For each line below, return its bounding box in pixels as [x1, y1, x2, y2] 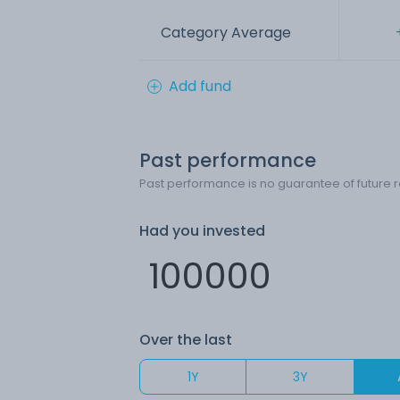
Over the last [139, 329, 232, 350]
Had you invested [139, 220, 265, 241]
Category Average [161, 21, 291, 43]
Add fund [169, 75, 231, 96]
